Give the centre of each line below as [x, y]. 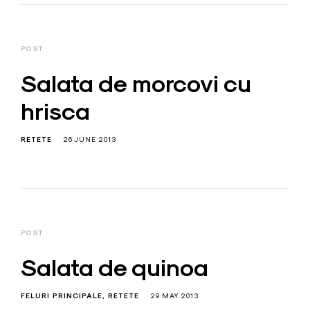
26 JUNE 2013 [90, 139]
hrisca [55, 111]
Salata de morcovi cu [136, 83]
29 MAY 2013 [174, 295]
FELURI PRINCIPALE [62, 296]
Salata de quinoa [115, 268]
